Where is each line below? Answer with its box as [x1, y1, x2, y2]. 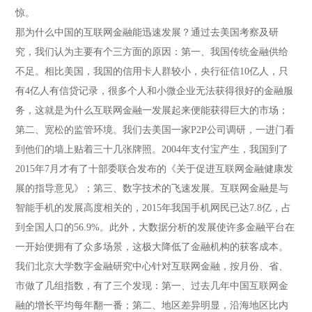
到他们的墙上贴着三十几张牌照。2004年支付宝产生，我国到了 [15, 144, 289, 155]
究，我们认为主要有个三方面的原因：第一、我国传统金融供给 [15, 47, 289, 57]
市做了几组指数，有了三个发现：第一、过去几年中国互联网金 [15, 281, 289, 291]
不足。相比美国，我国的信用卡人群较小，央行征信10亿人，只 [15, 66, 289, 77]
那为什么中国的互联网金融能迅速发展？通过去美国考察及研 [15, 27, 279, 38]
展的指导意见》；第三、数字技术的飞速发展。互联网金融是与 [15, 183, 289, 194]
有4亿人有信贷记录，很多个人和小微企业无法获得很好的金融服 [15, 86, 294, 96]
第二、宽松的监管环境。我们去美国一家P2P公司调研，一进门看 [15, 125, 295, 135]
